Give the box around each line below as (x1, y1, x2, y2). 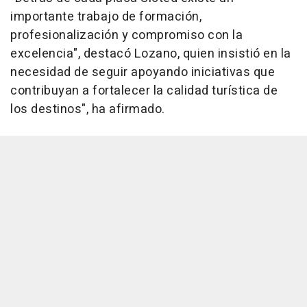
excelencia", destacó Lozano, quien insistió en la (10, 44, 291, 63)
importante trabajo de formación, (10, 7, 201, 26)
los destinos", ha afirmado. (10, 99, 165, 119)
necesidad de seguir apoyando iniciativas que (10, 62, 275, 82)
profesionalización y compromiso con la (10, 25, 243, 45)
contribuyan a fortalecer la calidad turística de (10, 81, 278, 100)
